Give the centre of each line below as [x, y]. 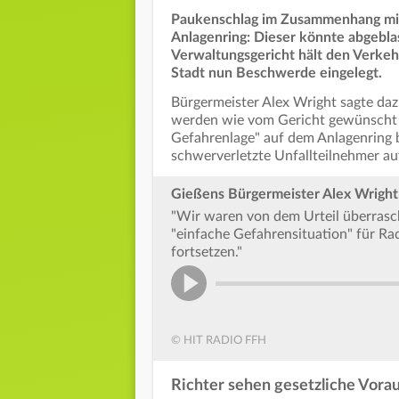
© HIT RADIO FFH [219, 341]
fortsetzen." [207, 252]
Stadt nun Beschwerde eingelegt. [277, 73]
